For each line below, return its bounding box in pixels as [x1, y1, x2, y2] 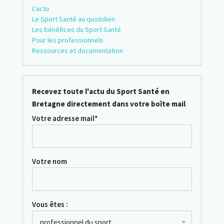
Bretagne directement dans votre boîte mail [31, 99, 185, 109]
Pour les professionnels [31, 35, 103, 45]
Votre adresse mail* [31, 113, 98, 123]
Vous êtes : [31, 199, 68, 209]
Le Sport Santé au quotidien [31, 14, 115, 24]
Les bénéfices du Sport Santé [31, 25, 121, 34]
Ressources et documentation [31, 46, 123, 55]
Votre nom [31, 156, 67, 166]
